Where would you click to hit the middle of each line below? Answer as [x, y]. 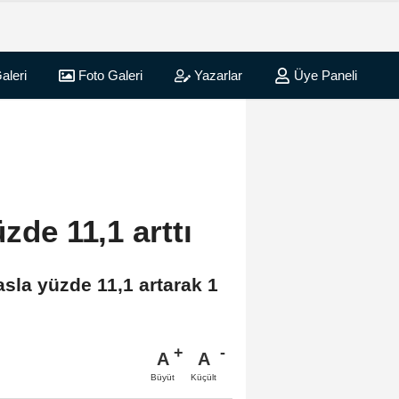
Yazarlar [216, 76]
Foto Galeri [108, 76]
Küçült [204, 377]
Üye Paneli [323, 76]
